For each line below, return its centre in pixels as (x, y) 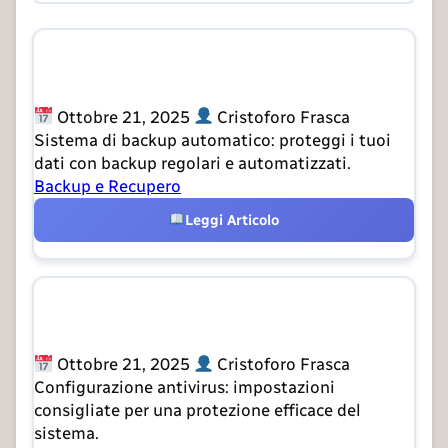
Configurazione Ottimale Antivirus (198, 314)
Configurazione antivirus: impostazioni (184, 387)
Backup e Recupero (107, 185)
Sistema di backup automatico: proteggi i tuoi (212, 139)
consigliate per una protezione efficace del (197, 410)
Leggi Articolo (232, 219)
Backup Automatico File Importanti (204, 67)
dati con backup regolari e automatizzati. (192, 162)
